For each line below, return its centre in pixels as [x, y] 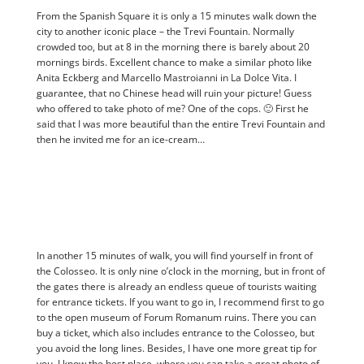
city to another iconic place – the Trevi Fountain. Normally [165, 32]
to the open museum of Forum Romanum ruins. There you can [176, 318]
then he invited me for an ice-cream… [120, 140]
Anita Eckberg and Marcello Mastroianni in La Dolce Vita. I [166, 78]
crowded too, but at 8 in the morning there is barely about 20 [173, 47]
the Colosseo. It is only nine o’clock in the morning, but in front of [180, 271]
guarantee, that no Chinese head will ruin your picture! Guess [174, 93]
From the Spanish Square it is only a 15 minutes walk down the [176, 16]
